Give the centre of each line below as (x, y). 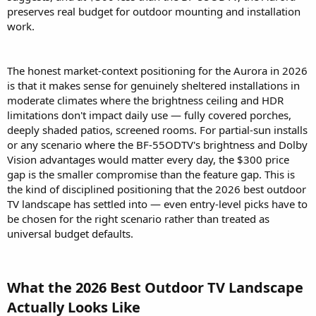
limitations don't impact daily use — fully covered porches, (149, 115)
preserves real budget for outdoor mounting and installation (154, 12)
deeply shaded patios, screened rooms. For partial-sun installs (157, 130)
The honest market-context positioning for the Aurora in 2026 (157, 71)
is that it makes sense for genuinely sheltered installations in (153, 86)
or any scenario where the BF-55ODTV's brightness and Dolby (157, 145)
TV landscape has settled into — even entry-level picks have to (157, 204)
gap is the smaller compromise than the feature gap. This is (151, 175)
